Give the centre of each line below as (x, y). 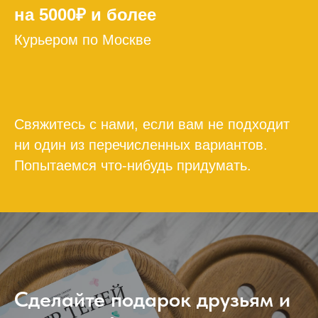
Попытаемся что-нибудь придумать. (133, 165)
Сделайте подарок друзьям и (152, 298)
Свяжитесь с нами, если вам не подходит (152, 124)
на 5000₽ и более (85, 14)
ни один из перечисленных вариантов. (141, 144)
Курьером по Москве (83, 39)
